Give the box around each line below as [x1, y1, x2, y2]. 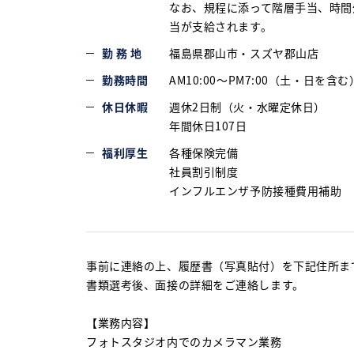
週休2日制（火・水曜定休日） [169, 99, 326, 115]
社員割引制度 [169, 164, 239, 179]
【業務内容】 [86, 314, 156, 330]
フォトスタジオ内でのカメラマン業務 [86, 333, 282, 349]
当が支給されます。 [169, 18, 273, 34]
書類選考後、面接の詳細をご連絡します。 [86, 277, 304, 292]
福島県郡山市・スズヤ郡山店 [169, 45, 319, 61]
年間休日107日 [169, 118, 247, 134]
